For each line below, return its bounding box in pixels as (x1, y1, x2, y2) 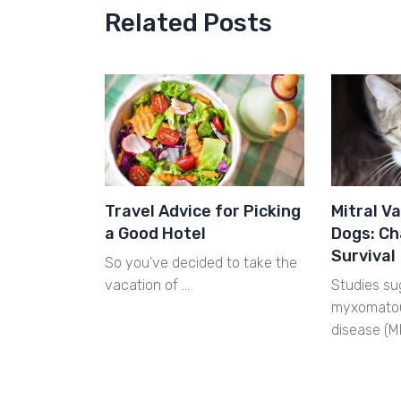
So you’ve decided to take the (105, 254, 297, 272)
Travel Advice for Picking (105, 201, 301, 222)
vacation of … (105, 277, 190, 294)
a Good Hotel (105, 224, 206, 244)
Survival (331, 246, 397, 267)
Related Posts (105, 8, 272, 38)
